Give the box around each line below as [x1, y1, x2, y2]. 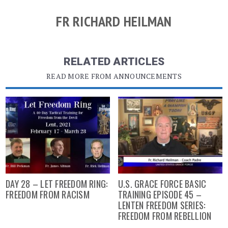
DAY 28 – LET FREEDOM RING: [6, 177, 108, 191]
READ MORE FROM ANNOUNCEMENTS [46, 71, 182, 81]
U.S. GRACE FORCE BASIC [118, 177, 207, 191]
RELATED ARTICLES [63, 55, 165, 68]
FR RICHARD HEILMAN [56, 11, 172, 31]
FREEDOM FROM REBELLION [118, 209, 212, 223]
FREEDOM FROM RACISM [6, 188, 90, 202]
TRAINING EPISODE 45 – [118, 188, 202, 202]
